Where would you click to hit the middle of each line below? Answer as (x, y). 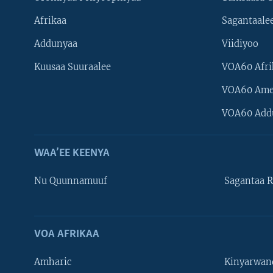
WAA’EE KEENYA (72, 154)
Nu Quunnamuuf (71, 181)
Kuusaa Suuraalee (73, 67)
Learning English (42, 246)
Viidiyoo (240, 44)
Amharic (53, 262)
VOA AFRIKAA (67, 235)
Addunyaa (56, 44)
